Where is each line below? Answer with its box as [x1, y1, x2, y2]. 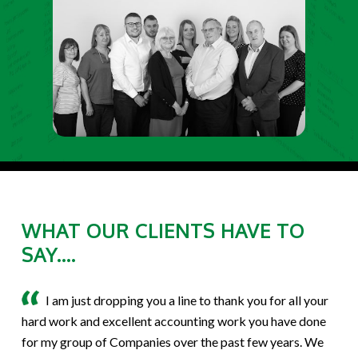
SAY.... [21, 242, 76, 268]
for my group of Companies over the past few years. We [21, 334, 324, 350]
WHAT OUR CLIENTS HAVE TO [21, 218, 304, 244]
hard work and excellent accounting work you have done [21, 313, 326, 329]
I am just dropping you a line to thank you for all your [45, 292, 328, 308]
